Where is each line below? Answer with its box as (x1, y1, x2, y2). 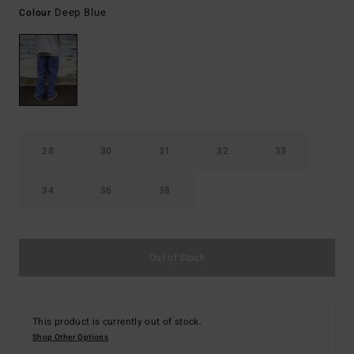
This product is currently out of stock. (32, 314, 202, 330)
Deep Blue (54, 5, 107, 20)
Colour (19, 6, 55, 20)
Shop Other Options (32, 332, 109, 344)
